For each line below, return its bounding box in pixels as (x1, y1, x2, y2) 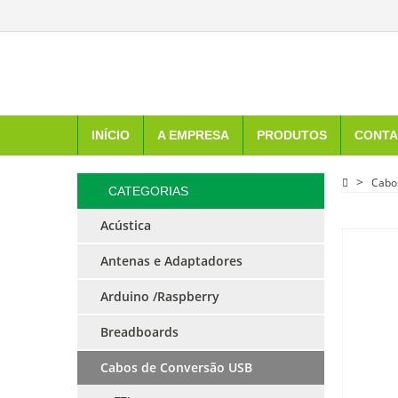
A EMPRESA (157, 128, 229, 142)
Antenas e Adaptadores (100, 252, 243, 269)
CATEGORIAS (108, 184, 188, 198)
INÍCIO (92, 128, 130, 142)
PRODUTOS (257, 128, 327, 142)
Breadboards (100, 323, 179, 340)
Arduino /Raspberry (100, 288, 219, 305)
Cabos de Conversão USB (100, 359, 252, 376)
